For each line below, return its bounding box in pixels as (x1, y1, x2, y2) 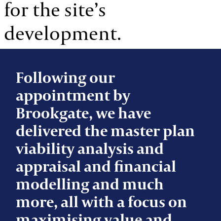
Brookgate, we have (16, 103, 151, 123)
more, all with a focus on (16, 191, 187, 212)
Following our (16, 67, 115, 88)
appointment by (16, 85, 130, 106)
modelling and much (16, 174, 164, 194)
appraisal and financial (16, 156, 176, 177)
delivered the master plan (16, 120, 195, 141)
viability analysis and (16, 138, 164, 159)
